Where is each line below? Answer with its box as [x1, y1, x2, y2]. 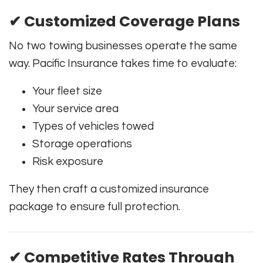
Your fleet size [32, 85, 102, 97]
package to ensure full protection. [9, 200, 180, 213]
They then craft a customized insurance [9, 183, 209, 195]
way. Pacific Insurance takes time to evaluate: [9, 57, 237, 69]
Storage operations [32, 137, 132, 150]
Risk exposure [32, 155, 103, 167]
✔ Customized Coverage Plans [9, 11, 240, 32]
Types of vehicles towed [32, 120, 154, 132]
